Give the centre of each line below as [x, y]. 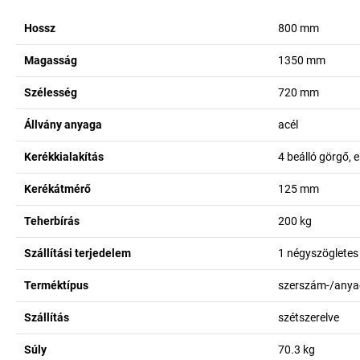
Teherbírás [52, 221]
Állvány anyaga [63, 125]
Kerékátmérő [57, 189]
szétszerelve [308, 317]
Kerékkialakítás [64, 157]
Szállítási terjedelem [78, 253]
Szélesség [51, 92]
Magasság [51, 60]
